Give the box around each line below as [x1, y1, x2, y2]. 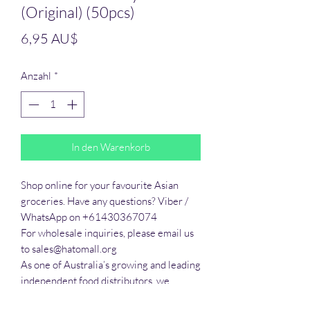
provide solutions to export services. [21, 290, 179, 304]
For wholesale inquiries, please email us [21, 226, 194, 240]
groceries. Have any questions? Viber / [21, 194, 188, 208]
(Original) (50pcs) [21, 2, 135, 21]
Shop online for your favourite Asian [21, 179, 179, 192]
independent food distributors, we [21, 274, 170, 288]
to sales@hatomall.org [21, 242, 117, 256]
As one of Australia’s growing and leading [21, 258, 201, 272]
